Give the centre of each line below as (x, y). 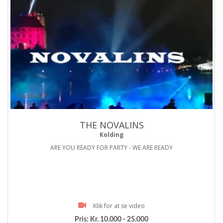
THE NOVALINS (111, 125)
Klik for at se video (119, 206)
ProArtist (32, 96)
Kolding (111, 134)
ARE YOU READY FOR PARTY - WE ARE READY (111, 147)
